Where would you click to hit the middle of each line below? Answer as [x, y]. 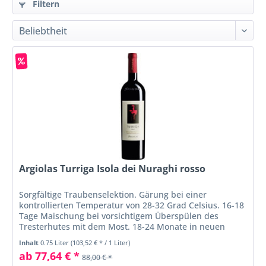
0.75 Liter [56, 243]
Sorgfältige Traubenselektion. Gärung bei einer [113, 195]
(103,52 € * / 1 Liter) [101, 243]
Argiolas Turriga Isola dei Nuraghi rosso [113, 169]
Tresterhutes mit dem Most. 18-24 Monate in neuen [122, 227]
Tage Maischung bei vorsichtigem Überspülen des [119, 216]
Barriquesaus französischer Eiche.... [91, 237]
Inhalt [30, 243]
